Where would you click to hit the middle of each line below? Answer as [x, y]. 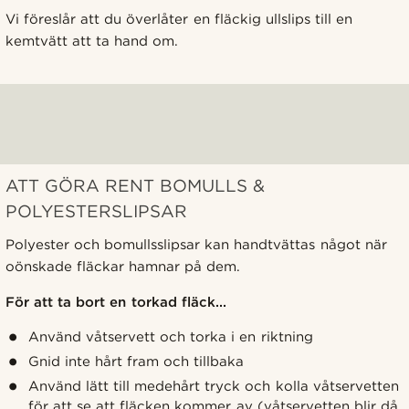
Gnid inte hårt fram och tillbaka [136, 361]
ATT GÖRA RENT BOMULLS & [136, 185]
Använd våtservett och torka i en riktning [170, 336]
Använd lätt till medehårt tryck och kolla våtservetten [213, 386]
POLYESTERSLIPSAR [96, 211]
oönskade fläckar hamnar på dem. [123, 266]
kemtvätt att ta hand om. [92, 41]
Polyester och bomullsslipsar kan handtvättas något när [196, 244]
